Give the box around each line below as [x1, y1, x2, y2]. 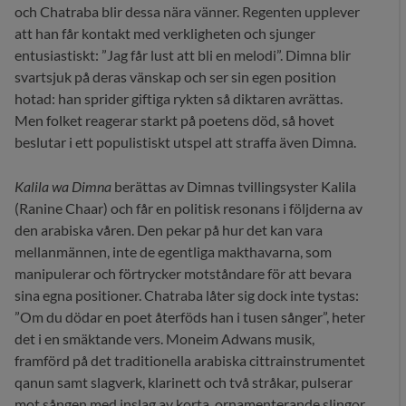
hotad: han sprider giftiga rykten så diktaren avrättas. [14, 90, 343, 108]
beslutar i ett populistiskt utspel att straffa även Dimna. [14, 133, 356, 151]
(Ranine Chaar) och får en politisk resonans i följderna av [14, 199, 362, 217]
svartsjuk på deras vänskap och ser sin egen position [14, 68, 336, 86]
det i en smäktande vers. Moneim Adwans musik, [14, 330, 314, 348]
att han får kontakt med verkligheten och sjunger [14, 24, 315, 43]
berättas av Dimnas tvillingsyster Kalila [111, 178, 356, 196]
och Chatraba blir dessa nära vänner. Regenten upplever [14, 3, 360, 21]
